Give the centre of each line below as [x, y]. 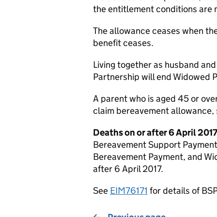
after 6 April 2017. [128, 169]
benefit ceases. [123, 43]
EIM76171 [129, 191]
